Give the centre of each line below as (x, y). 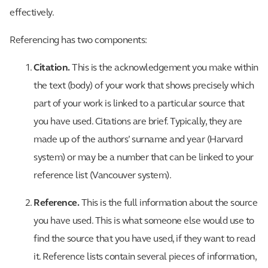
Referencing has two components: (78, 41)
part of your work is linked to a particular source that (139, 104)
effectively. (32, 13)
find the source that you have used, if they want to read (144, 239)
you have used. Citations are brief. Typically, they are (138, 122)
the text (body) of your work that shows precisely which (144, 86)
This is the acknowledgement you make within (164, 68)
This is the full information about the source (168, 203)
